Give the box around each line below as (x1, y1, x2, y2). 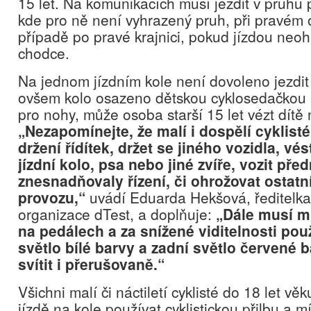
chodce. (18, 42, 69, 63)
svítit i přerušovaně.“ (18, 253, 165, 274)
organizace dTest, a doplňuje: (18, 203, 216, 224)
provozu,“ (18, 187, 85, 208)
